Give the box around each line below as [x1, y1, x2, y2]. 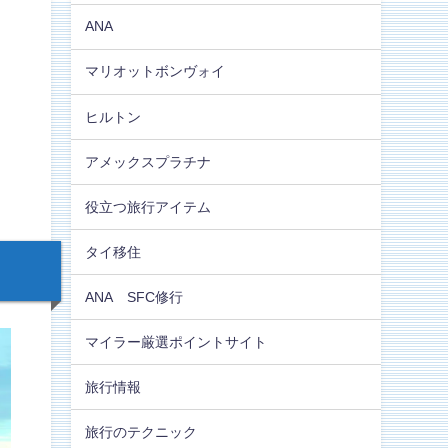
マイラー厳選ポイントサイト [85, 334, 268, 349]
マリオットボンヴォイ [85, 64, 226, 79]
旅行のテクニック [85, 424, 198, 439]
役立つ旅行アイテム [85, 199, 212, 214]
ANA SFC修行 [85, 289, 184, 304]
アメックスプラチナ [85, 154, 212, 169]
